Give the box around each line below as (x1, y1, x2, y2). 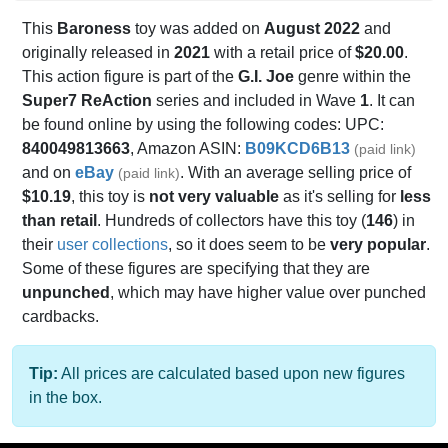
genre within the (294, 68, 411, 86)
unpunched (22, 284, 110, 302)
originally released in (22, 44, 174, 62)
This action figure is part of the (22, 68, 238, 86)
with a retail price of (210, 44, 355, 62)
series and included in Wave (152, 92, 360, 110)
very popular (330, 236, 426, 254)
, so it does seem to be (168, 236, 330, 254)
